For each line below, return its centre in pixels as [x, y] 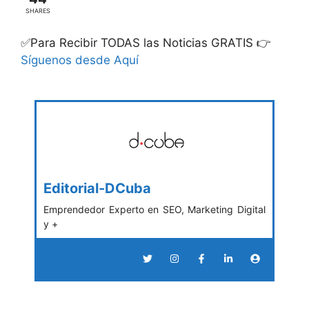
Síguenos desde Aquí [80, 60]
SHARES [38, 10]
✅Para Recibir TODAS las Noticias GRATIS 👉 [146, 42]
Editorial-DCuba [97, 189]
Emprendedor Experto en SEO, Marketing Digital [154, 210]
